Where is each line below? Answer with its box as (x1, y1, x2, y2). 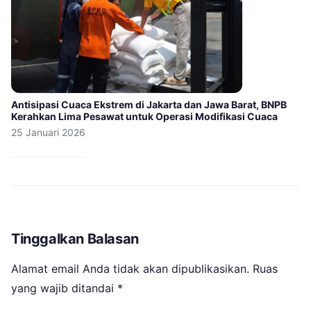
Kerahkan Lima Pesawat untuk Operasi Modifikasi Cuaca (11, 110, 278, 123)
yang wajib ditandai (11, 281, 117, 296)
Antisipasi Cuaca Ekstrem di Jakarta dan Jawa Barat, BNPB (11, 99, 287, 111)
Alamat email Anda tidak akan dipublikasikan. (11, 262, 249, 276)
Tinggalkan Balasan (11, 230, 139, 248)
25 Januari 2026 (11, 126, 85, 139)
